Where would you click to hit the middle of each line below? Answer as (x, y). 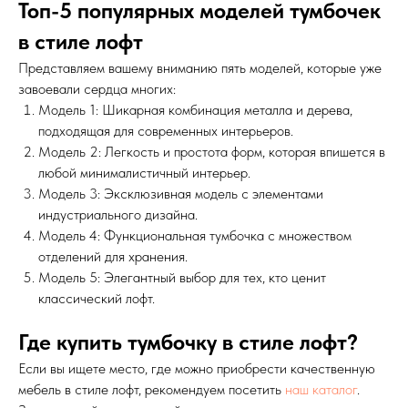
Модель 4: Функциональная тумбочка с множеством (195, 236)
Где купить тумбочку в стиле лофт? (188, 342)
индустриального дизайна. (118, 215)
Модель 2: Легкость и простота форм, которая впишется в (212, 152)
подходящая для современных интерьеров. (166, 131)
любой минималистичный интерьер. (144, 173)
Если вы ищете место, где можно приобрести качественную (197, 369)
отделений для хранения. (113, 257)
